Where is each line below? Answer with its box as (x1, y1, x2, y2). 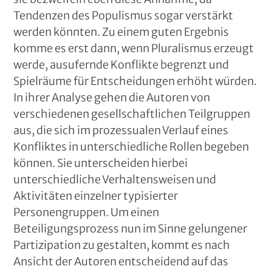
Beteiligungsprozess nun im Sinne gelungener (13, 222, 248, 236)
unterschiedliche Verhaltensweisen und (13, 172, 217, 186)
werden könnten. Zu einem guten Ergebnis (13, 25, 229, 39)
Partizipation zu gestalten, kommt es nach (13, 238, 231, 252)
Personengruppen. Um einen (13, 205, 160, 219)
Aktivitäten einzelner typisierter (13, 189, 178, 203)
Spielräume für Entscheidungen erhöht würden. (13, 74, 257, 88)
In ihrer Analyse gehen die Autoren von (13, 90, 211, 104)
